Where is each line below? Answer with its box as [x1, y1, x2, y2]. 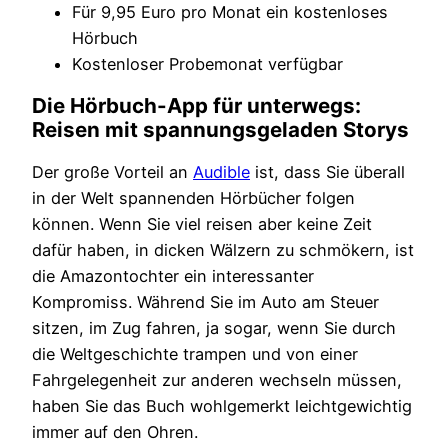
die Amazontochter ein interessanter [32, 265, 314, 286]
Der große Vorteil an [32, 161, 193, 182]
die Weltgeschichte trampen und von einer [32, 343, 358, 364]
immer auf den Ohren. [32, 421, 198, 442]
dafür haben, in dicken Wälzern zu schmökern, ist [32, 239, 414, 260]
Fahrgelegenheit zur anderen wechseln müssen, [32, 369, 402, 390]
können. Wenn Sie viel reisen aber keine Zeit [32, 213, 372, 234]
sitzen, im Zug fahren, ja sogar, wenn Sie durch [32, 317, 396, 338]
